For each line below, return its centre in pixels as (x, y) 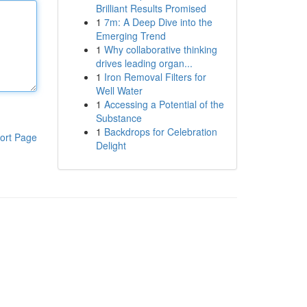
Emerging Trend (131, 36)
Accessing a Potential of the (164, 104)
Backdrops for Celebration (160, 132)
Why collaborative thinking (160, 49)
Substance (119, 118)
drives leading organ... (144, 63)
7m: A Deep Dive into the (158, 22)
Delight (111, 145)
